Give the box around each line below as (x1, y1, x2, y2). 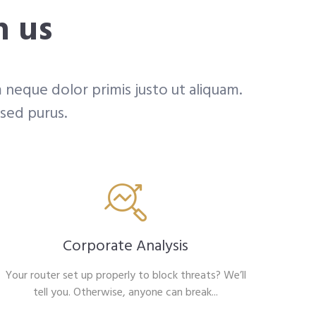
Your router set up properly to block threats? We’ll (5, 266, 246, 285)
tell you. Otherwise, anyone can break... (33, 283, 219, 302)
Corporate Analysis (63, 233, 189, 259)
